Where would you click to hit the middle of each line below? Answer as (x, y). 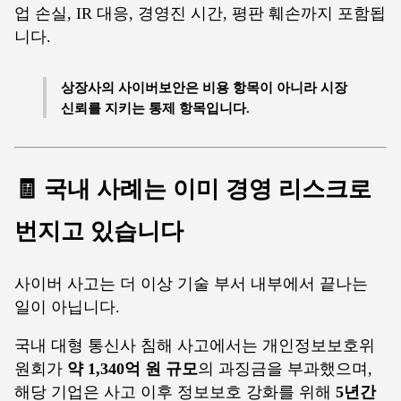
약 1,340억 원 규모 (132, 369)
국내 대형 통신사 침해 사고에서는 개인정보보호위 (195, 346)
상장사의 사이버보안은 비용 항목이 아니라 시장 (204, 87)
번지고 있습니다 (99, 230)
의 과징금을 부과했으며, (285, 369)
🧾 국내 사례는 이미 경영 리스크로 (193, 188)
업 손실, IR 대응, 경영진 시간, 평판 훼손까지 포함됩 (200, 13)
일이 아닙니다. (67, 307)
